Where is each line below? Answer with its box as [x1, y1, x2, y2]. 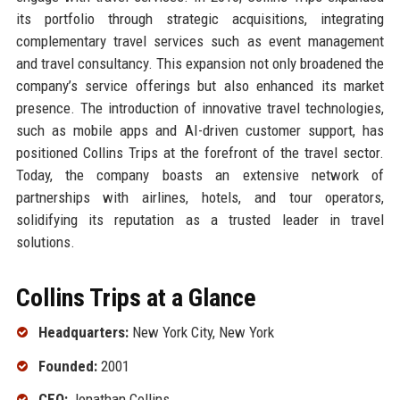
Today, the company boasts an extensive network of [15, 165, 385, 184]
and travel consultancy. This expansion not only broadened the [15, 54, 385, 72]
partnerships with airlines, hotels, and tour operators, [15, 187, 385, 206]
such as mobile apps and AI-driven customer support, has [15, 121, 385, 139]
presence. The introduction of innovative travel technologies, [15, 98, 385, 117]
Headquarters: [37, 322, 129, 341]
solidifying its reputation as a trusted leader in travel [15, 210, 385, 229]
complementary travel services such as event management [15, 31, 385, 50]
